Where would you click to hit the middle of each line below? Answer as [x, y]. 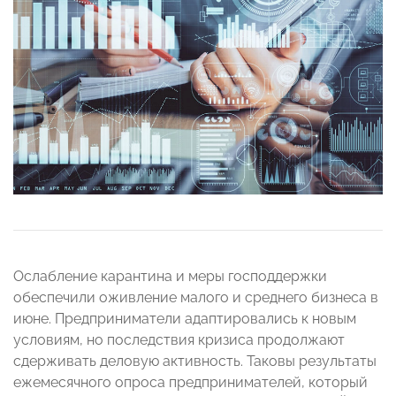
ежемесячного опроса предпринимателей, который [190, 383]
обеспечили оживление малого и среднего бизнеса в [196, 298]
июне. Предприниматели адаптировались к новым [185, 319]
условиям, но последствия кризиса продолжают [179, 340]
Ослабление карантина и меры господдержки [170, 277]
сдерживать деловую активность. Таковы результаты [195, 362]
